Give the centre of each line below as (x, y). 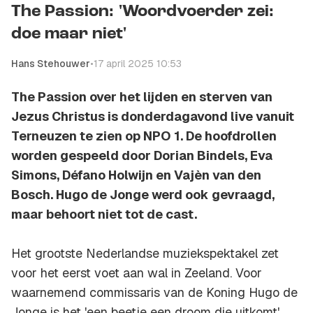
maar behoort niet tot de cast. (104, 214)
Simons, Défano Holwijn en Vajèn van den (136, 175)
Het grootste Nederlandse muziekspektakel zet (145, 254)
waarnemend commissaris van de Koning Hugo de (154, 293)
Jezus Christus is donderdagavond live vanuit (153, 117)
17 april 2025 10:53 (138, 64)
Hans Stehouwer (51, 64)
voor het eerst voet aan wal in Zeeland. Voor (137, 273)
